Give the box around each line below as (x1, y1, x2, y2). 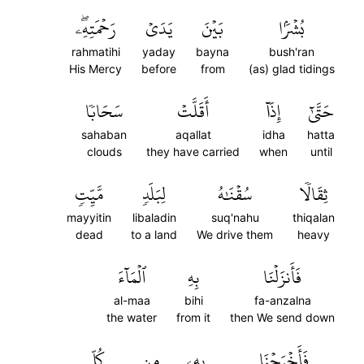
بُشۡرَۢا (279, 11, 305, 45)
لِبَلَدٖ (142, 177, 166, 211)
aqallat (175, 128, 211, 141)
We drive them (197, 227, 273, 241)
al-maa (113, 293, 150, 307)
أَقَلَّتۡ (177, 94, 209, 128)
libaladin (132, 210, 176, 224)
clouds (86, 145, 122, 158)
